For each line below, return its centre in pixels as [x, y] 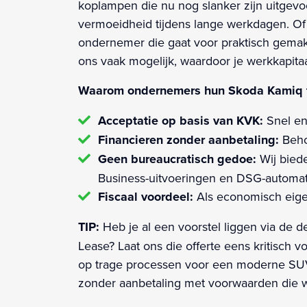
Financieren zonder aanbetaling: [188, 139]
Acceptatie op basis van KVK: [182, 120]
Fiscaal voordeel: [147, 196]
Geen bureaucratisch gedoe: [177, 159]
